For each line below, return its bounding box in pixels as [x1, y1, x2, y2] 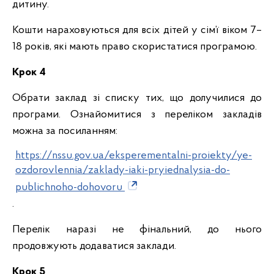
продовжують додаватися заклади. [12, 240, 176, 252]
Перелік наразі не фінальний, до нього [12, 224, 262, 235]
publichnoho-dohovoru [15, 182, 125, 193]
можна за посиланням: [12, 125, 117, 137]
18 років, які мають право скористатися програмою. [12, 41, 257, 53]
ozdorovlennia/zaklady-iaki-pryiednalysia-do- [15, 165, 230, 176]
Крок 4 [12, 67, 46, 78]
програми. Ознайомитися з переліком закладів [12, 109, 262, 120]
